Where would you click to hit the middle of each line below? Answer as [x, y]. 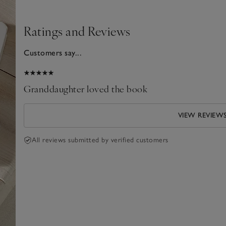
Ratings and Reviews [77, 31]
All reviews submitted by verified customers [100, 140]
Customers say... [53, 53]
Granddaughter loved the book [86, 89]
